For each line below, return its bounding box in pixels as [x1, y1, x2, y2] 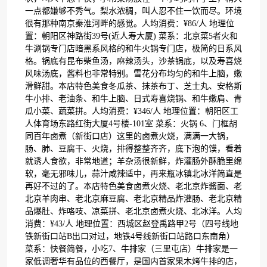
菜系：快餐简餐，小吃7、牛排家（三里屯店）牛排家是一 [25, 244, 238, 253]
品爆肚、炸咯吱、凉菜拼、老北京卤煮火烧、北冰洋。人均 [25, 207, 242, 216]
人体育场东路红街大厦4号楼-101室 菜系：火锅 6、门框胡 [25, 119, 237, 128]
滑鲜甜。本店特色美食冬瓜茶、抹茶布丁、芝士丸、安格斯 [25, 82, 242, 91]
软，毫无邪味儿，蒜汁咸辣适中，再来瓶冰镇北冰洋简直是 [25, 169, 242, 178]
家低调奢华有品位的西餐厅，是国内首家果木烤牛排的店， [25, 257, 242, 266]
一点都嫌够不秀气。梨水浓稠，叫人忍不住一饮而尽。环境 [25, 7, 242, 15]
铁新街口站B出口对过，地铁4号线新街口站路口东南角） [25, 232, 235, 241]
